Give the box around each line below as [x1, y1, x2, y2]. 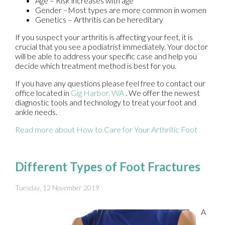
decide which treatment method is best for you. [15, 61, 176, 71]
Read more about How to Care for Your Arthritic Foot [15, 125, 197, 135]
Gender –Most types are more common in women [35, 5, 206, 15]
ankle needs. [15, 107, 57, 117]
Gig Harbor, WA [71, 88, 124, 98]
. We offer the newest [126, 88, 200, 98]
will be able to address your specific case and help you [15, 51, 197, 61]
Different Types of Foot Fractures [15, 159, 200, 174]
